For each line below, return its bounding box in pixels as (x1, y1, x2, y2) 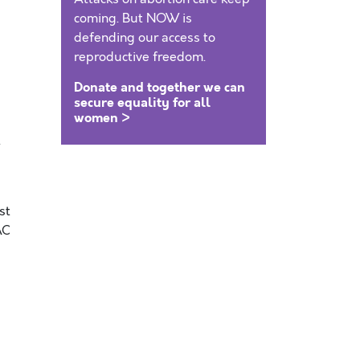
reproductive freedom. (74, 48, 206, 66)
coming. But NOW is (74, 10, 192, 27)
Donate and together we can (74, 78, 245, 96)
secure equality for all (74, 93, 211, 112)
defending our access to (74, 29, 215, 47)
